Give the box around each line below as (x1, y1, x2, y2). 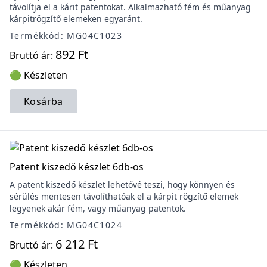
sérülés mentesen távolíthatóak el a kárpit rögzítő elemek (10, 191, 238, 202)
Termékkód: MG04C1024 (10, 219, 122, 231)
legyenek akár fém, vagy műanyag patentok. (10, 203, 186, 214)
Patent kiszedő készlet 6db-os (10, 160, 144, 173)
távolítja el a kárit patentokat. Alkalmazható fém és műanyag (10, 1, 251, 13)
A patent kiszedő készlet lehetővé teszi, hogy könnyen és (10, 179, 235, 190)
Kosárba (24, 95, 63, 108)
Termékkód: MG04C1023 (10, 30, 122, 41)
